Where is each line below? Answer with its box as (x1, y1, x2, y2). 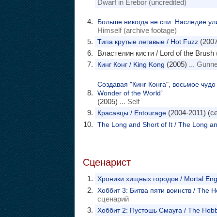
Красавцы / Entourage (97, 109, 166, 117)
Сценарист (82, 157, 131, 168)
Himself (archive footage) (97, 26, 177, 34)
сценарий (97, 195, 129, 203)
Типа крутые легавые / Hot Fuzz (97, 38, 198, 46)
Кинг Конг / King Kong (97, 61, 165, 68)
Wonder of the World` (97, 89, 163, 97)
